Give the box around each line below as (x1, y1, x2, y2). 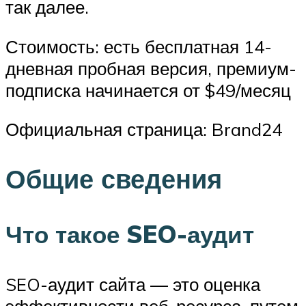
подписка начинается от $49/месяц (5, 79, 291, 101)
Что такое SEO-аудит (5, 219, 254, 250)
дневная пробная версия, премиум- (5, 57, 296, 79)
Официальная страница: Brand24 (5, 118, 282, 141)
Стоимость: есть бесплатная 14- (5, 35, 272, 57)
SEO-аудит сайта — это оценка (5, 273, 260, 296)
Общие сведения (5, 162, 222, 196)
